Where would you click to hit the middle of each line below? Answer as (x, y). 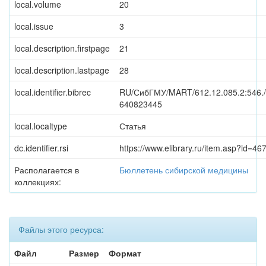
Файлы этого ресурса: (61, 229)
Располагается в (47, 170)
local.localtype (41, 126)
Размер (84, 253)
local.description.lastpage (62, 70)
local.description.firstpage (62, 48)
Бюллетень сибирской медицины (184, 170)
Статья (133, 126)
